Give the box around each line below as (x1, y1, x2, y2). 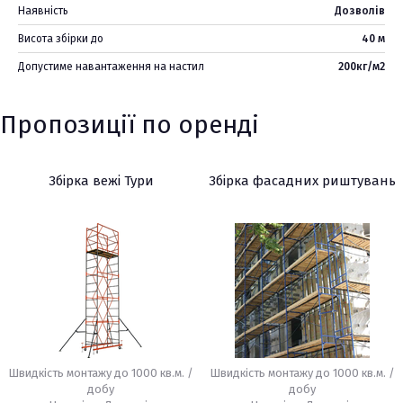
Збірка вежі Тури (48, 173, 154, 189)
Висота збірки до (18, 32, 103, 45)
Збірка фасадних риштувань (209, 173, 396, 189)
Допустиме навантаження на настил (18, 60, 204, 73)
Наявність (18, 4, 68, 17)
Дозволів (335, 4, 385, 17)
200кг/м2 (338, 60, 385, 73)
